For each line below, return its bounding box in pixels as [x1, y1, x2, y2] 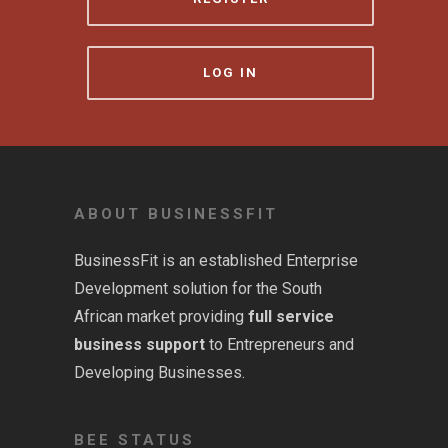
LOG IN [203, 64, 258, 80]
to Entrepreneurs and [205, 334, 354, 354]
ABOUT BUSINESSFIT [74, 204, 278, 223]
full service [248, 306, 334, 326]
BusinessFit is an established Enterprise [74, 250, 358, 270]
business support [74, 334, 205, 354]
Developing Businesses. [74, 362, 245, 382]
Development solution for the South [74, 278, 322, 298]
